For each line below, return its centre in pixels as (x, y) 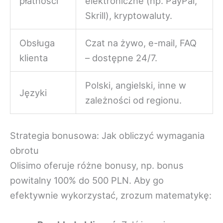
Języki (33, 93)
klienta (34, 58)
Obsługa (37, 43)
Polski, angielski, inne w (136, 85)
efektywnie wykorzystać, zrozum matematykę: (111, 195)
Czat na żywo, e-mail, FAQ (141, 43)
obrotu (24, 150)
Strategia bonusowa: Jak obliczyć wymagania (107, 135)
